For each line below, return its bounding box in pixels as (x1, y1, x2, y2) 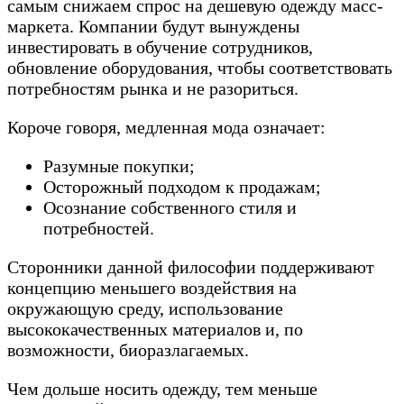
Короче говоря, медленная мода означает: (7, 117, 326, 138)
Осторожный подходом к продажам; (43, 177, 321, 197)
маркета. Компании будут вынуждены (7, 16, 299, 37)
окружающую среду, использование (7, 298, 283, 319)
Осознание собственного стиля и (43, 197, 297, 218)
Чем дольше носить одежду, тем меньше (7, 379, 317, 399)
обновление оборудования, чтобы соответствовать (7, 58, 392, 78)
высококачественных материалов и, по (7, 319, 303, 340)
